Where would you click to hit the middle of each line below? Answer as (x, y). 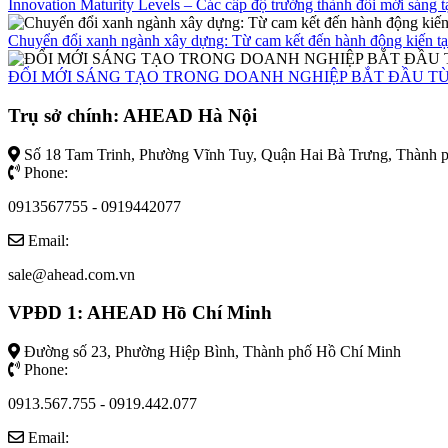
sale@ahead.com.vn (71, 274)
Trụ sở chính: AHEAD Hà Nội (132, 115)
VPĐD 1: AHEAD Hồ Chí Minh (140, 313)
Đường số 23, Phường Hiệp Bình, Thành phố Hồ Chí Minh (212, 351)
